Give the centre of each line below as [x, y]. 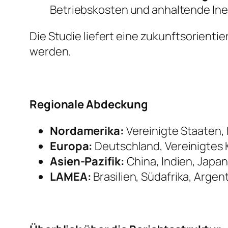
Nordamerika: [87, 131]
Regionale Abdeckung [89, 105]
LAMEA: [71, 177]
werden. [50, 52]
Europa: [72, 146]
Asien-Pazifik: [87, 162]
